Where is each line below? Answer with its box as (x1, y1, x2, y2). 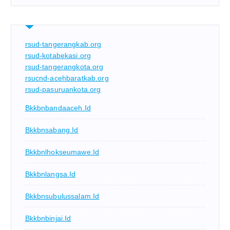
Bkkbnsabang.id (25, 126, 79, 135)
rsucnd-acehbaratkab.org (25, 73, 109, 82)
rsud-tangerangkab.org (25, 40, 102, 48)
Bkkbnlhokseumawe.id (25, 148, 100, 157)
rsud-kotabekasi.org (25, 51, 91, 60)
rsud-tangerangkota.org (25, 62, 104, 71)
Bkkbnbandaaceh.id (25, 104, 91, 112)
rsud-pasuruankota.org (25, 85, 101, 93)
